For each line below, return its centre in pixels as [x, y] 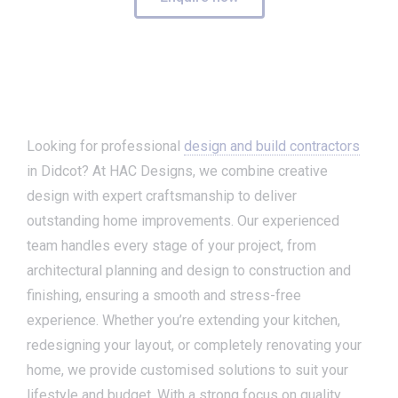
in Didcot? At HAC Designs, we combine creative [177, 171]
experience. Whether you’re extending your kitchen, [183, 320]
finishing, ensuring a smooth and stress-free [164, 295]
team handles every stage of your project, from [171, 246]
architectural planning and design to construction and [189, 271]
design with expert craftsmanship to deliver [162, 196]
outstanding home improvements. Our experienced [183, 221]
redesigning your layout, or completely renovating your [194, 345]
